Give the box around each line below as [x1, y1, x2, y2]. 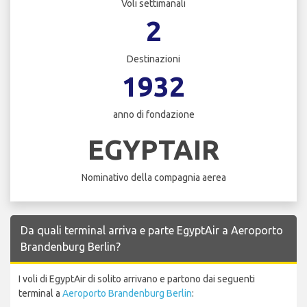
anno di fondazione [112, 109, 195, 121]
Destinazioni [127, 53, 180, 65]
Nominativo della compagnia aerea [81, 171, 226, 183]
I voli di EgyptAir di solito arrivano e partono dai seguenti [19, 273, 255, 284]
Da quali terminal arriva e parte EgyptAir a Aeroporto [21, 223, 283, 236]
